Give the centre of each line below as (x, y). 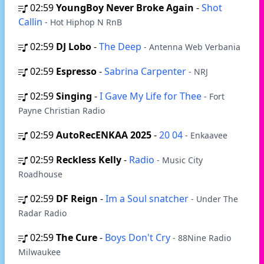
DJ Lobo (74, 47)
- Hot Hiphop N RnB (83, 22)
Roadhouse (40, 174)
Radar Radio (42, 213)
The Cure (77, 237)
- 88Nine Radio (202, 238)
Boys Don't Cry (139, 237)
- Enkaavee (206, 135)
